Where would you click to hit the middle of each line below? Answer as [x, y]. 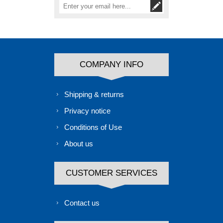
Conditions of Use [93, 127]
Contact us [82, 203]
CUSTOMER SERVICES [111, 173]
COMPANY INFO [111, 65]
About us [79, 144]
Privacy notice [87, 111]
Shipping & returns [94, 95]
